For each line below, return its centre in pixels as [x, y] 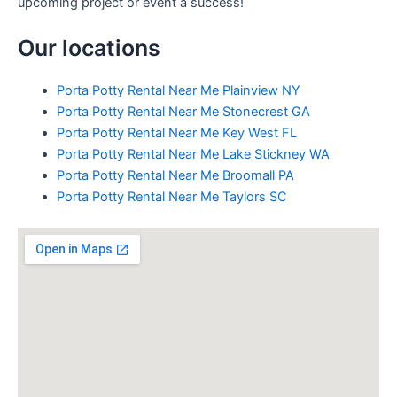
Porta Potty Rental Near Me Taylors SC [171, 196]
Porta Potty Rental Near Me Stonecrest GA [183, 111]
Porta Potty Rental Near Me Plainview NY [178, 90]
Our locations [89, 47]
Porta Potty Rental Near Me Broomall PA [175, 175]
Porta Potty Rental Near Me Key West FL [176, 132]
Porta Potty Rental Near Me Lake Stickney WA [193, 154]
